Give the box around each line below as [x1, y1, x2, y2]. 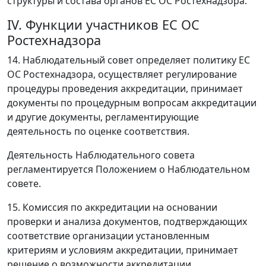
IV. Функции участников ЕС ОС [7, 16, 199, 33]
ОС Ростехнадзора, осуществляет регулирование [7, 68, 237, 81]
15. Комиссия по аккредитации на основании [7, 201, 217, 214]
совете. [7, 177, 41, 190]
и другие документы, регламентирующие [7, 110, 199, 123]
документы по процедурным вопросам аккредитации [7, 96, 256, 109]
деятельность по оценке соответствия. [7, 125, 189, 138]
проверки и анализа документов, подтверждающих [7, 215, 247, 228]
